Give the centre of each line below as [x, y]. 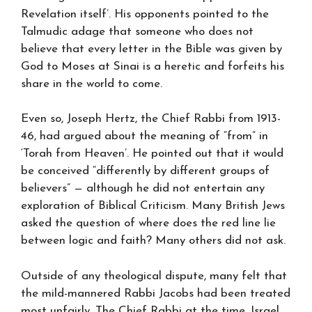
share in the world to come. [92, 84]
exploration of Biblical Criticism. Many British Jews [153, 206]
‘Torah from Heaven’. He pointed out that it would [152, 154]
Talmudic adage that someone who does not [137, 31]
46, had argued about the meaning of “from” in [145, 136]
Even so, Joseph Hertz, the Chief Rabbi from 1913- [151, 119]
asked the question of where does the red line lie [148, 223]
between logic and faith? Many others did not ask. [153, 241]
